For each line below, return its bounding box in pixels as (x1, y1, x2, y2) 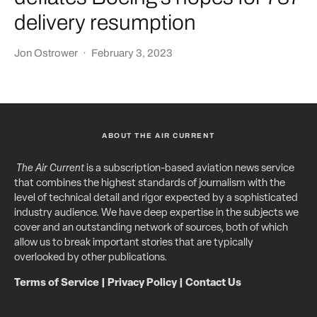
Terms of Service (14, 277, 99, 289)
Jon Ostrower (14, 47, 78, 59)
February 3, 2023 (91, 47, 173, 59)
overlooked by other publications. (14, 252, 167, 263)
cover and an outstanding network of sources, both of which (14, 222, 288, 234)
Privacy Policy (108, 277, 177, 289)
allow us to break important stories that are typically (14, 237, 253, 248)
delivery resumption (14, 11, 196, 34)
